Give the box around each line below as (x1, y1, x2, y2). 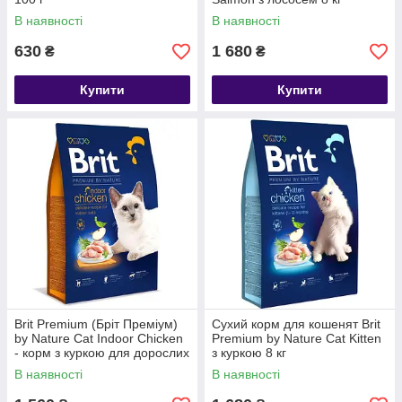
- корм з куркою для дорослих (14, 345, 189, 360)
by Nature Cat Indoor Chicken (14, 331, 183, 345)
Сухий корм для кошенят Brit (212, 317, 380, 331)
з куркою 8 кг (212, 345, 286, 360)
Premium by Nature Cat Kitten (212, 331, 381, 345)
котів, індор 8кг (14, 360, 100, 374)
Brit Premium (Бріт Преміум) (14, 317, 178, 331)
